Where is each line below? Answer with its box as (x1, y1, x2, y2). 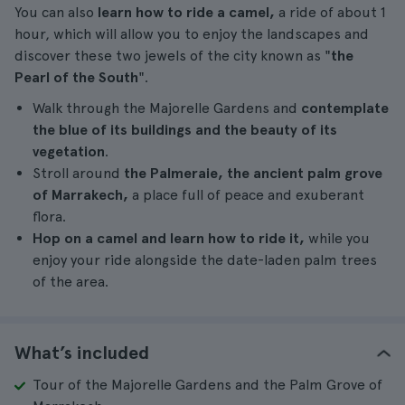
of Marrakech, (33, 186, 128, 203)
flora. (33, 208, 66, 225)
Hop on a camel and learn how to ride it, (33, 230, 305, 247)
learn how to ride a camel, (98, 4, 275, 21)
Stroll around (33, 165, 120, 182)
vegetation (33, 143, 105, 160)
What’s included (14, 342, 149, 363)
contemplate (301, 99, 389, 117)
